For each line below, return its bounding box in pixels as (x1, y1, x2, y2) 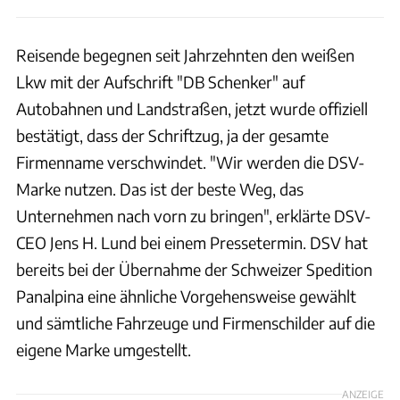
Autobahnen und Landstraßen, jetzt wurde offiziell (16, 97, 368, 119)
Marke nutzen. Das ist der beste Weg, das (16, 178, 304, 199)
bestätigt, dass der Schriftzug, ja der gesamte (16, 124, 329, 146)
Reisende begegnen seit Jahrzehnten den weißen (16, 44, 354, 65)
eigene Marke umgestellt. (16, 338, 191, 360)
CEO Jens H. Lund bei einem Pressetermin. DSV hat (16, 231, 368, 253)
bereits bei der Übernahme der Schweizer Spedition (16, 258, 372, 279)
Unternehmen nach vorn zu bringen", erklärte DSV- (16, 204, 371, 226)
